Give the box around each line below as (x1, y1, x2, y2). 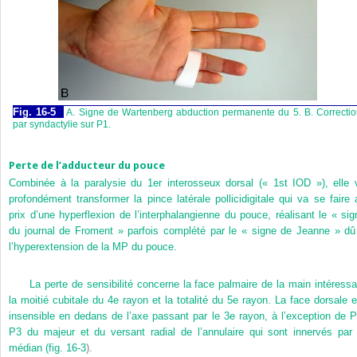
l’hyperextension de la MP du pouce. (9, 241, 177, 253)
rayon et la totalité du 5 (119, 293, 233, 306)
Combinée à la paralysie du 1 (9, 177, 154, 190)
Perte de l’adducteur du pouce (9, 159, 165, 171)
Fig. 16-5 (13, 105, 57, 118)
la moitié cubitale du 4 (9, 293, 113, 306)
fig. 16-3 (49, 341, 86, 354)
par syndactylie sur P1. (13, 118, 111, 129)
